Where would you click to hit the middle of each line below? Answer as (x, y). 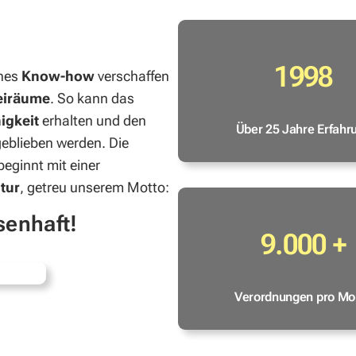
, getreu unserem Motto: (95, 188)
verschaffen (132, 76)
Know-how (58, 76)
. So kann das (92, 99)
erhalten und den (94, 121)
